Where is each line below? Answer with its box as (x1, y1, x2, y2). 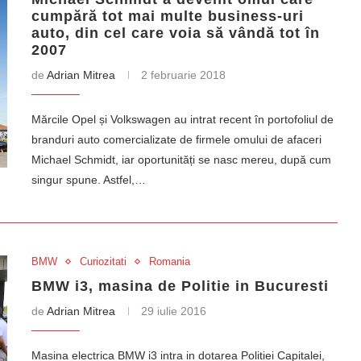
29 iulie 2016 (141, 305, 206, 317)
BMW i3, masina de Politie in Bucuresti (31, 278, 329, 294)
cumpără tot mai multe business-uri (31, 8, 304, 24)
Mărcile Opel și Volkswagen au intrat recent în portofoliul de (31, 113, 334, 126)
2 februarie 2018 (141, 68, 226, 81)
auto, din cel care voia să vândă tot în (31, 25, 320, 41)
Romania (149, 255, 190, 268)
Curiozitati (80, 255, 127, 268)
